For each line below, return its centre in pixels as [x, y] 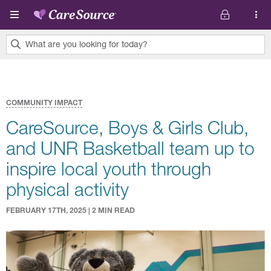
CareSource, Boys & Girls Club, [127, 127]
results [21, 76]
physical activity [67, 189]
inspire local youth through [109, 168]
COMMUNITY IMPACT [44, 103]
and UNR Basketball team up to [130, 148]
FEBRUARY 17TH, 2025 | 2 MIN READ [70, 210]
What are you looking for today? [87, 44]
